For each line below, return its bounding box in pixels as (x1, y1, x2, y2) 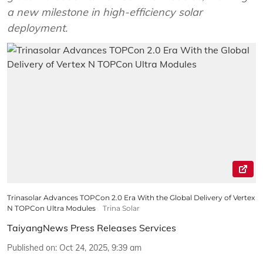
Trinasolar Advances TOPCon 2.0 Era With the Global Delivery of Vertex (7, 193, 255, 202)
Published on (7, 242, 55, 253)
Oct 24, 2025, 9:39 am (59, 242, 141, 253)
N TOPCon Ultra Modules (7, 203, 96, 213)
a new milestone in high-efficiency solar (7, 5, 203, 19)
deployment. (7, 21, 68, 35)
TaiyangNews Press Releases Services (7, 221, 176, 234)
